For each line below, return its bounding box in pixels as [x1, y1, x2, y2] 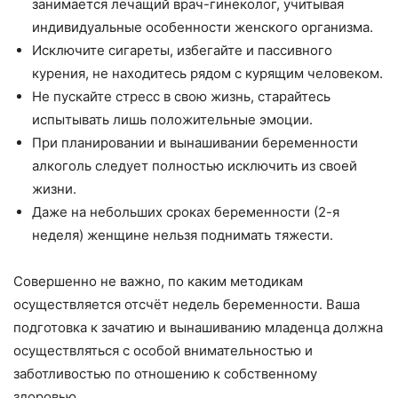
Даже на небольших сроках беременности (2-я [32, 203, 339, 220]
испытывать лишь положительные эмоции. [32, 111, 313, 128]
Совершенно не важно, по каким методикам [13, 273, 303, 290]
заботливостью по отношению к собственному [13, 365, 317, 382]
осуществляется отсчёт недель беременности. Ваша [13, 296, 360, 313]
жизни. [32, 180, 76, 197]
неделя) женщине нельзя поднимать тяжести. [32, 227, 333, 243]
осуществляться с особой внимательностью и [13, 342, 313, 359]
